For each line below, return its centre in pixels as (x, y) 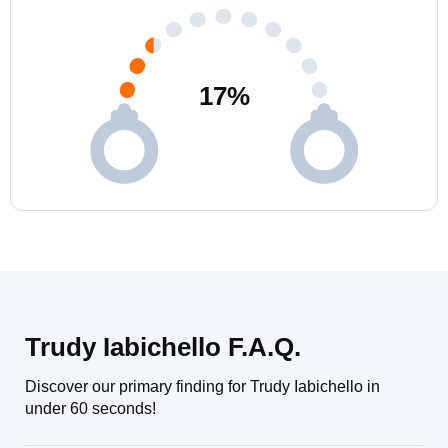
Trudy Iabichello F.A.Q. (163, 347)
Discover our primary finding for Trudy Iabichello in (202, 386)
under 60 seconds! (90, 408)
